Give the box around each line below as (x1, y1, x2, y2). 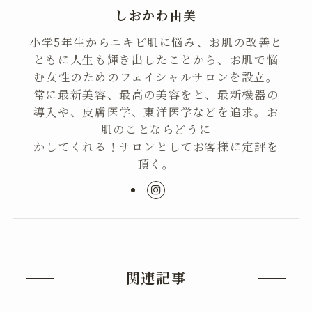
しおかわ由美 (115, 6, 197, 24)
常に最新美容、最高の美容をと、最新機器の (33, 86, 279, 103)
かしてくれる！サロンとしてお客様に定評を (33, 138, 279, 155)
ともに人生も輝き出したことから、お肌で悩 (33, 51, 279, 68)
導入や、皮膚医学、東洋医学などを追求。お (33, 103, 279, 120)
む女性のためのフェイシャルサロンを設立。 (33, 68, 279, 86)
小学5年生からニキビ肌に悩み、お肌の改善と (29, 33, 283, 51)
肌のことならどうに (100, 120, 212, 138)
